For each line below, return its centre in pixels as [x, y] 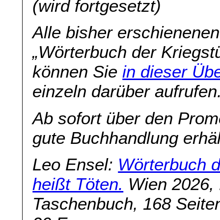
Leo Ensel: [75, 164]
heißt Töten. [78, 184]
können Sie [78, 72]
